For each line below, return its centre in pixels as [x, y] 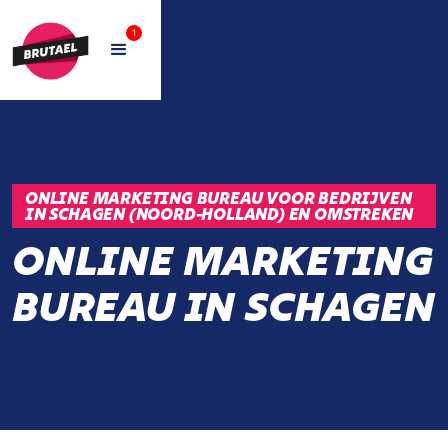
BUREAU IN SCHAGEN [223, 306]
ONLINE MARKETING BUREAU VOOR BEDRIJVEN [218, 198]
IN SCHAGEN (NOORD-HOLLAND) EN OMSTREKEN [219, 214]
